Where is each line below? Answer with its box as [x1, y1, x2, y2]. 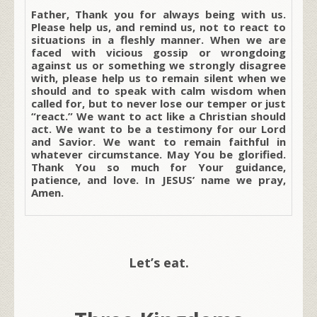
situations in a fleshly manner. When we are [31, 32, 286, 47]
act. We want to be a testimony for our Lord [31, 121, 286, 136]
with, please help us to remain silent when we [31, 70, 286, 85]
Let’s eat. [128, 253, 189, 271]
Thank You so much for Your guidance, [31, 159, 286, 174]
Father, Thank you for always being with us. [31, 6, 286, 21]
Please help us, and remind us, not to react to [31, 19, 286, 34]
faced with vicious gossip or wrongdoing [31, 45, 286, 59]
